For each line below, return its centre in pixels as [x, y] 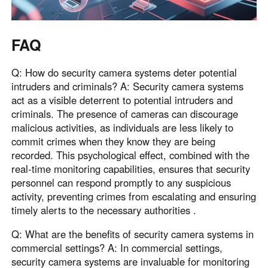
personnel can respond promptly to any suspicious [121, 182]
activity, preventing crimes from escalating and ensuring [134, 196]
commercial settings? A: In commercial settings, [117, 247]
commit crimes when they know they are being [114, 141]
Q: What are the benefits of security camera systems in [133, 234]
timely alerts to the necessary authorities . [104, 210]
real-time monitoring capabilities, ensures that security [131, 168]
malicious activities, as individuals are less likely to [123, 127]
